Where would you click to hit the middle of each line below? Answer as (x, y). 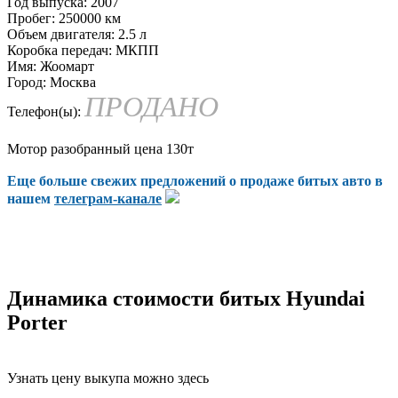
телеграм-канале (108, 198)
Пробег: (31, 18)
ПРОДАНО (151, 106)
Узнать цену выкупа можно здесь (108, 378)
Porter (37, 322)
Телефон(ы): (44, 111)
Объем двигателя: (61, 34)
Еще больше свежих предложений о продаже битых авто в (195, 180)
